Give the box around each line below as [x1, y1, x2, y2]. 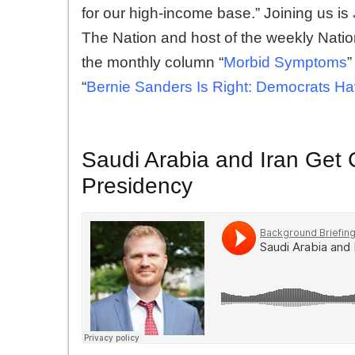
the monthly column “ [82, 53, 223, 71]
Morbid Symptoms [223, 53, 347, 71]
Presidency [82, 173, 193, 198]
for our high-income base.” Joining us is [82, 4, 349, 21]
